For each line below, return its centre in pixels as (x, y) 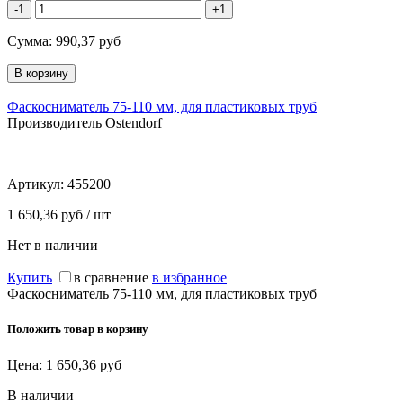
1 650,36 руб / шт (59, 215)
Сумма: (31, 41)
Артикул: (37, 184)
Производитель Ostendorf (85, 123)
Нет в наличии (53, 246)
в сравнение (111, 278)
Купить (30, 278)
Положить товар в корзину (78, 329)
